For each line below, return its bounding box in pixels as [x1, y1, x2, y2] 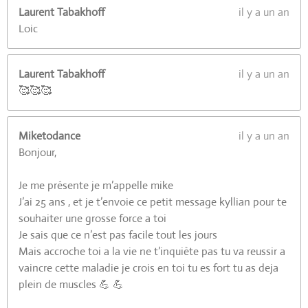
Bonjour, [19, 145, 56, 159]
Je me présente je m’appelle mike [19, 178, 173, 192]
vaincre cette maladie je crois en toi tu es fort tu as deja [19, 261, 278, 275]
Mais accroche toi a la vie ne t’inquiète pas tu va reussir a [19, 244, 285, 258]
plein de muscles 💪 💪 [19, 277, 124, 291]
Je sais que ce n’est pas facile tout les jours [19, 228, 217, 242]
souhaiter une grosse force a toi [19, 211, 166, 225]
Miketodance [19, 129, 80, 143]
